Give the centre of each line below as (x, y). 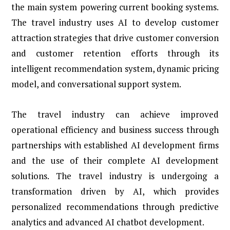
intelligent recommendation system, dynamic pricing (115, 69)
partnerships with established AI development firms (115, 145)
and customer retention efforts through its (115, 53)
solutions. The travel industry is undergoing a (115, 176)
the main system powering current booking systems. (115, 7)
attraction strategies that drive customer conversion (115, 38)
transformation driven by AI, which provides (115, 191)
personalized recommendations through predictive (115, 206)
